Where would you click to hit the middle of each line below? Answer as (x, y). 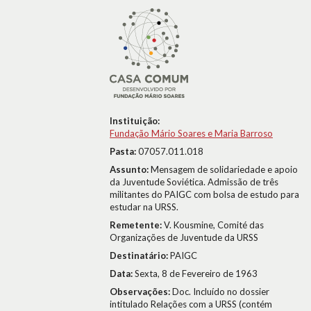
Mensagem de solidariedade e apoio (224, 169)
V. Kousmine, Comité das (214, 225)
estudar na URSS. (144, 207)
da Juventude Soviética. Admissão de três (194, 182)
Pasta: (124, 151)
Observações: (141, 292)
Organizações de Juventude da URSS (184, 237)
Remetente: (137, 225)
